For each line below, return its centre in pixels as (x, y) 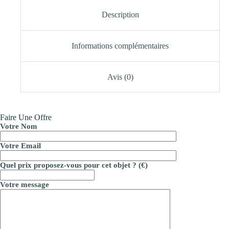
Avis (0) (120, 77)
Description (120, 15)
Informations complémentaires (120, 45)
